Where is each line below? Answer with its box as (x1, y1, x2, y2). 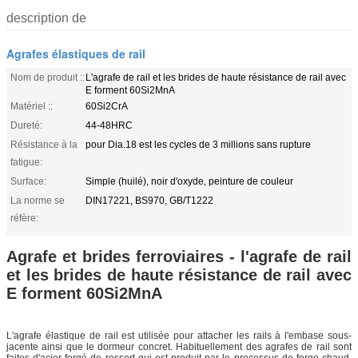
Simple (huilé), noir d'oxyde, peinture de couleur (86, 175, 293, 187)
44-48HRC (86, 119, 133, 131)
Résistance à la (10, 138, 78, 150)
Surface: (10, 175, 46, 187)
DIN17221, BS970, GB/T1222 (86, 194, 213, 206)
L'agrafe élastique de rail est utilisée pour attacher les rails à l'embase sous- (6, 329, 352, 341)
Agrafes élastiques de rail (6, 45, 145, 62)
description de (6, 10, 86, 25)
